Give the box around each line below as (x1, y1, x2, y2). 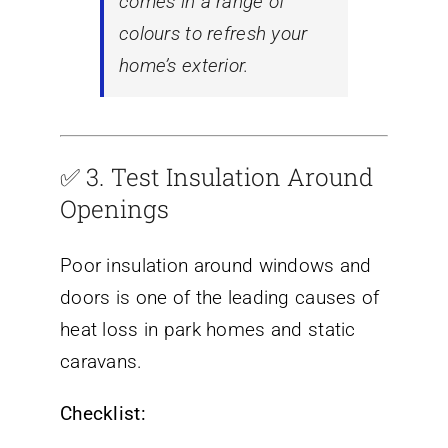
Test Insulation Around (111, 161, 373, 194)
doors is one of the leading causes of (60, 285, 380, 309)
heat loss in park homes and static (60, 317, 356, 341)
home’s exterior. (119, 54, 249, 78)
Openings (60, 193, 169, 226)
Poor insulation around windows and (60, 253, 372, 277)
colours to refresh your (119, 22, 308, 46)
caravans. (60, 349, 143, 373)
